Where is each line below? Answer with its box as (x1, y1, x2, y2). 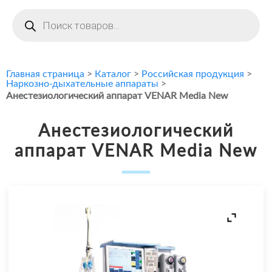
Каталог (95, 69, 131, 80)
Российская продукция (141, 69, 244, 80)
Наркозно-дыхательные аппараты (6, 79, 158, 89)
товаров (12, 18, 47, 29)
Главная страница (6, 69, 84, 80)
